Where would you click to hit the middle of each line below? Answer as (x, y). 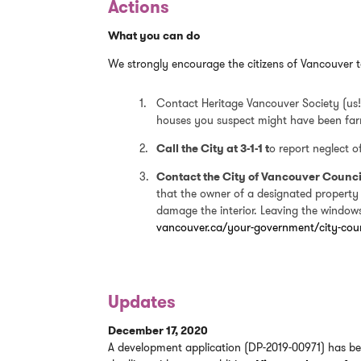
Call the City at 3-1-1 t (212, 148)
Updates (142, 302)
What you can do (154, 35)
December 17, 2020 (158, 331)
